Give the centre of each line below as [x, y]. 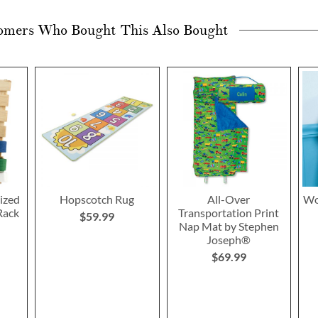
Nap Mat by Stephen [229, 226]
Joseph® [229, 240]
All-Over [229, 199]
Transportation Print [229, 213]
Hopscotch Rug [97, 199]
